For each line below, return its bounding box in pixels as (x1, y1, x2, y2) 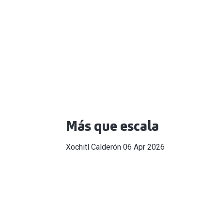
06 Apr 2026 (123, 142, 165, 152)
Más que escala (66, 117, 159, 136)
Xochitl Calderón (66, 142, 121, 152)
